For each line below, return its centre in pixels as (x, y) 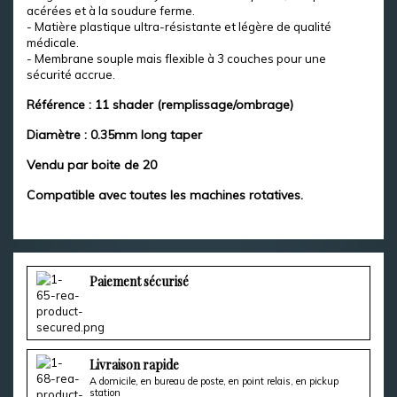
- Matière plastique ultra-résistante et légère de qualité (179, 27)
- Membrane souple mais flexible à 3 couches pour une (176, 58)
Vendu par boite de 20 (92, 165)
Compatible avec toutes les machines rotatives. (165, 195)
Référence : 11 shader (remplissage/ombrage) (160, 105)
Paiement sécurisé (139, 281)
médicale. (53, 43)
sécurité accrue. (71, 74)
